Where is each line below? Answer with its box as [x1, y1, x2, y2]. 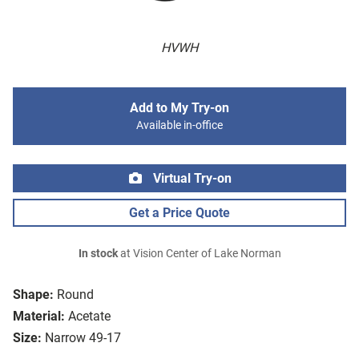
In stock [78, 247, 118, 261]
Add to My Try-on [130, 100, 229, 116]
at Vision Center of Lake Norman [117, 247, 281, 261]
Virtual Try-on [150, 171, 232, 187]
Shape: [13, 287, 54, 303]
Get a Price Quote [129, 205, 230, 221]
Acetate [68, 309, 111, 325]
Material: [13, 309, 65, 325]
